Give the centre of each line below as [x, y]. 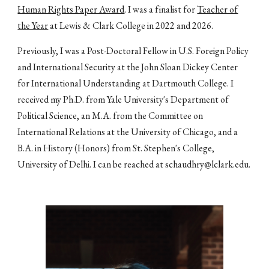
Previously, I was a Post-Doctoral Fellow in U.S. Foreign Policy [133, 51]
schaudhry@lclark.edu [207, 164]
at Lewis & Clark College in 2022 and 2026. [131, 26]
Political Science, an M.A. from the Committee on [110, 116]
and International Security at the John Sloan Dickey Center [128, 67]
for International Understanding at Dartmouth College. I [126, 83]
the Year [33, 26]
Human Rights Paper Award [71, 9]
